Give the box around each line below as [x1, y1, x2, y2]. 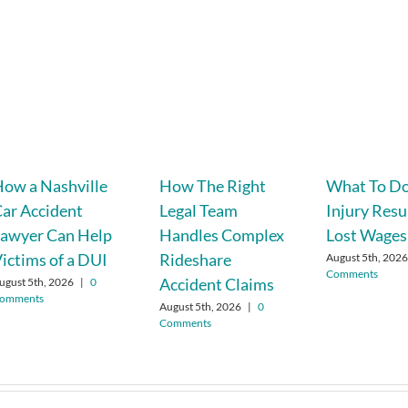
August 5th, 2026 [158, 300, 241, 314]
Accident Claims [158, 273, 274, 294]
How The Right [158, 175, 266, 196]
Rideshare [158, 249, 231, 270]
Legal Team [158, 199, 238, 220]
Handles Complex [158, 224, 284, 245]
